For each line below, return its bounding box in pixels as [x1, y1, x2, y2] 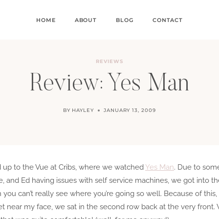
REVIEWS [96, 58, 123, 65]
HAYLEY [72, 107, 94, 113]
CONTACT [153, 16, 183, 23]
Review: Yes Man [30, 72, 189, 97]
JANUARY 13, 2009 [103, 107, 156, 113]
